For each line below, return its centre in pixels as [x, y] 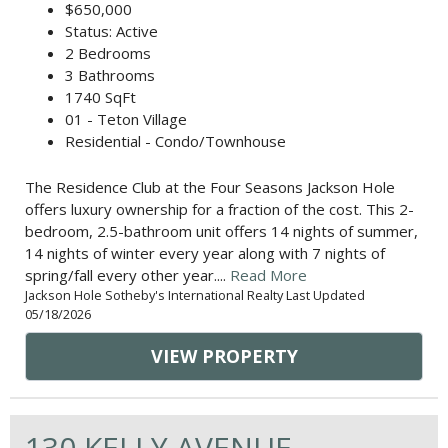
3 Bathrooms [110, 75]
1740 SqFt [100, 97]
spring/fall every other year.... [127, 275]
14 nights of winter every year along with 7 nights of [205, 253]
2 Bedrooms [108, 53]
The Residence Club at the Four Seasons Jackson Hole [210, 187]
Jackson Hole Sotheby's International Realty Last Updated [195, 295]
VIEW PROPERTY [224, 356]
